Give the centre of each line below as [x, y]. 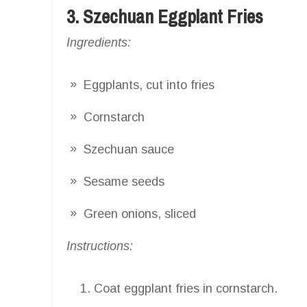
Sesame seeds [124, 181]
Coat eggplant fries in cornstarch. [186, 288]
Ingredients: [99, 42]
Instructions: [100, 246]
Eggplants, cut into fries [149, 85]
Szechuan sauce [129, 149]
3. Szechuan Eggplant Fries [165, 16]
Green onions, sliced [140, 213]
